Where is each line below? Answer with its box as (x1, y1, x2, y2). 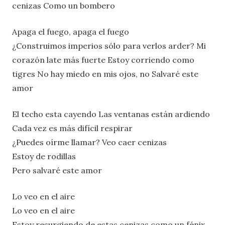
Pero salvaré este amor (12, 165, 102, 175)
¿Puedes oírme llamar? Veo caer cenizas (12, 137, 167, 147)
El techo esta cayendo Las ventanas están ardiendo (12, 108, 210, 119)
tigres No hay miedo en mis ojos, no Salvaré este (12, 68, 198, 79)
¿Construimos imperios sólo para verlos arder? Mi (12, 40, 206, 51)
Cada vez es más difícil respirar (12, 123, 133, 133)
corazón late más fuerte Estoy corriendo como (12, 54, 194, 65)
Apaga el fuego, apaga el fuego (12, 26, 129, 37)
